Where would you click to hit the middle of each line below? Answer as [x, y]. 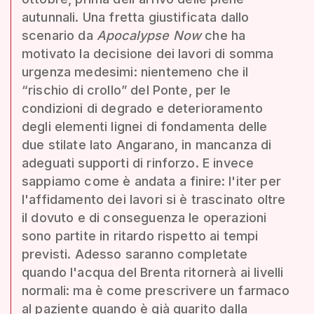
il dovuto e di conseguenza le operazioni [144, 217]
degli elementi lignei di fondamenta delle [145, 126]
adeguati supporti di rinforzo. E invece [138, 163]
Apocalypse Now [149, 35]
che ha [224, 35]
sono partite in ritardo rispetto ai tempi [140, 235]
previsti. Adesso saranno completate [135, 254]
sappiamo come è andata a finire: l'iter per [151, 181]
